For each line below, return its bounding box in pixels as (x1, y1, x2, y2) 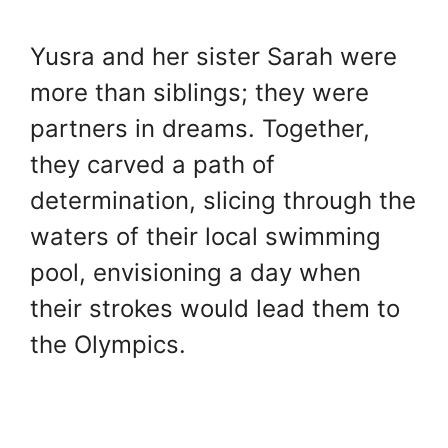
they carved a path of (30, 150, 275, 180)
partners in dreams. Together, (30, 114, 370, 144)
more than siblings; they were (30, 78, 369, 108)
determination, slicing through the (30, 186, 416, 216)
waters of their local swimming (30, 222, 381, 252)
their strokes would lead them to (30, 294, 400, 324)
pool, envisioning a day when (30, 258, 361, 288)
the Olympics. (30, 330, 186, 360)
